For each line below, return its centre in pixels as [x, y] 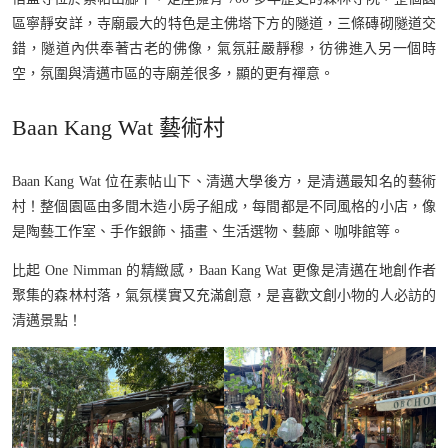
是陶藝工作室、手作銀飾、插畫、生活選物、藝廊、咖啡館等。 [208, 232]
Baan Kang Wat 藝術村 [118, 128]
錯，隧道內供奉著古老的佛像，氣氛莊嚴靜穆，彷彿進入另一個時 [224, 49]
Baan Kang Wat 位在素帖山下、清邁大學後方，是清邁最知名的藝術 [224, 182]
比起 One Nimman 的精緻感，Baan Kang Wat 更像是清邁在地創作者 [224, 271]
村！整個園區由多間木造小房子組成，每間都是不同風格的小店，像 [224, 207]
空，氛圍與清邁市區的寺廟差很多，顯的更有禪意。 [173, 74]
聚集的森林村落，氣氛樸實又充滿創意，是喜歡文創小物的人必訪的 [224, 296]
